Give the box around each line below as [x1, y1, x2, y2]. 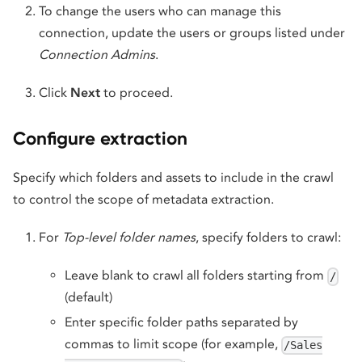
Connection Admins [39, 47, 155, 63]
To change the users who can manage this [39, 3, 281, 19]
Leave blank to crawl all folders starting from [65, 267, 327, 284]
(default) [65, 289, 112, 305]
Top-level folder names [62, 229, 196, 246]
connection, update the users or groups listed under [39, 25, 345, 41]
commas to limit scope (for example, [65, 336, 281, 352]
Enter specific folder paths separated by [65, 314, 298, 330]
